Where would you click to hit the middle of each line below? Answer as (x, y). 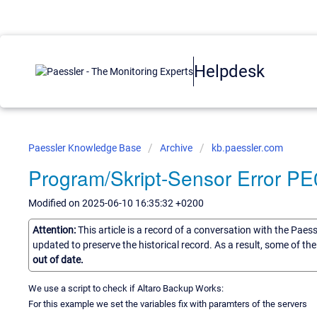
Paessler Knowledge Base (86, 148)
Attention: (55, 230)
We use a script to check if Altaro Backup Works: (126, 288)
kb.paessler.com (247, 148)
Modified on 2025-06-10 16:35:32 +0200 (116, 203)
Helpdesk (229, 71)
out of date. (58, 259)
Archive (176, 148)
